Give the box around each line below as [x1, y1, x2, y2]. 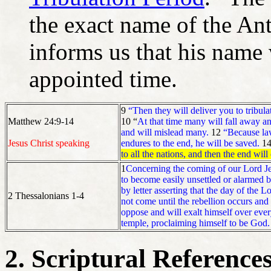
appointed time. [29, 65, 177, 92]
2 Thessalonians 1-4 [8, 190, 84, 201]
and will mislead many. [121, 126, 209, 137]
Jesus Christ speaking [8, 137, 90, 148]
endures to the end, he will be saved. [121, 137, 260, 148]
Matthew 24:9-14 [8, 116, 74, 126]
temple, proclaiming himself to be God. [121, 217, 270, 228]
